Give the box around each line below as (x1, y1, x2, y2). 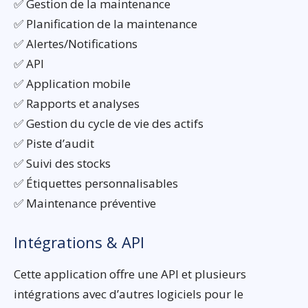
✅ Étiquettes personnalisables (14, 175, 178, 192)
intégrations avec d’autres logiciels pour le (14, 286, 243, 302)
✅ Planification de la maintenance (14, 16, 197, 32)
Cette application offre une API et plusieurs (14, 266, 246, 283)
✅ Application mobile (14, 76, 131, 92)
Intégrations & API (14, 232, 144, 253)
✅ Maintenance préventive (14, 195, 156, 212)
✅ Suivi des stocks (14, 155, 111, 172)
